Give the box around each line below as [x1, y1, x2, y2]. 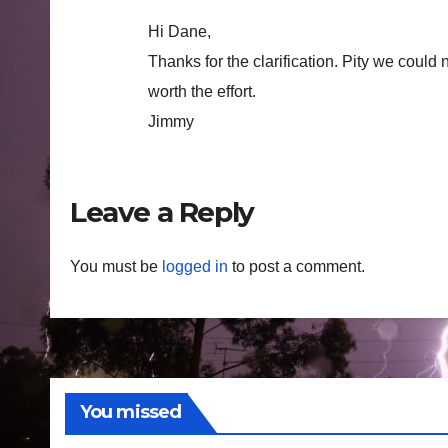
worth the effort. [148, 82, 256, 100]
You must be [70, 258, 162, 276]
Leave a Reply [70, 194, 254, 229]
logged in [162, 258, 228, 276]
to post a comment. [228, 258, 365, 276]
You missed [80, 401, 181, 424]
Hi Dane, [148, 22, 211, 40]
